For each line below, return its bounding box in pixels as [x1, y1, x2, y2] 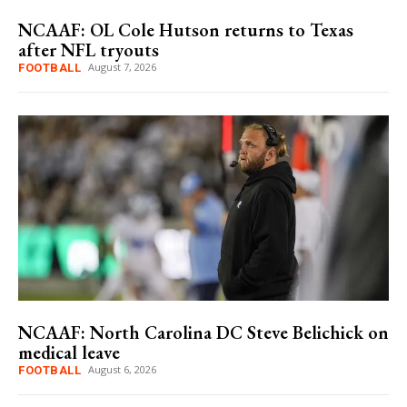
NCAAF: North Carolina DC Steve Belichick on [18, 321, 389, 345]
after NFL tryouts [18, 38, 159, 63]
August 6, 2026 [88, 362, 156, 377]
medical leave [18, 341, 120, 365]
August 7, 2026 [88, 60, 156, 74]
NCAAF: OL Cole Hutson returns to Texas [18, 18, 353, 43]
